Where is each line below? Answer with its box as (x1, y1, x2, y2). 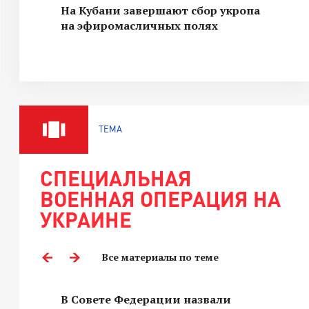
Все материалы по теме (102, 250, 219, 263)
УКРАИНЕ (40, 207, 132, 232)
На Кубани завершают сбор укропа (61, 3, 260, 18)
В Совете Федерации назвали (61, 292, 231, 307)
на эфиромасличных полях (61, 18, 218, 33)
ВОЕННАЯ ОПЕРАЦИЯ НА (40, 186, 281, 211)
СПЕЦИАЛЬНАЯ (40, 166, 192, 190)
